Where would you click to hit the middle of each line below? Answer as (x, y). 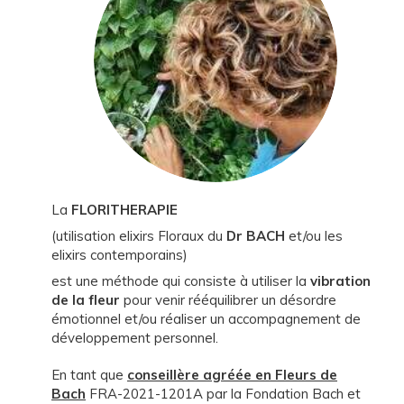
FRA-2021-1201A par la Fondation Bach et (223, 394)
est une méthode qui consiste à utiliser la (181, 281)
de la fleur (87, 300)
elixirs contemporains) (119, 255)
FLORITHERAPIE (124, 210)
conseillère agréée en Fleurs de (232, 375)
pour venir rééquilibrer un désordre (230, 300)
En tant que (89, 375)
